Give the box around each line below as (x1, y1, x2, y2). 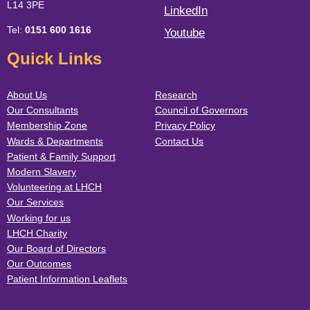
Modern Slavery (7, 165, 76, 177)
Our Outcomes (7, 258, 71, 270)
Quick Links (7, 49, 102, 68)
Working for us (7, 212, 71, 224)
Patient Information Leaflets (7, 273, 127, 285)
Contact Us (155, 135, 203, 147)
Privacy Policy (155, 120, 215, 131)
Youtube (164, 26, 205, 39)
